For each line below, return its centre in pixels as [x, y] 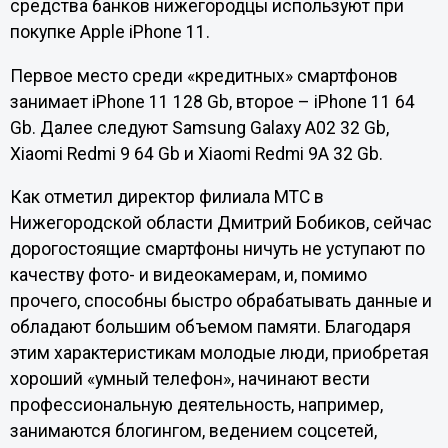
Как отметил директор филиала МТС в [166, 197]
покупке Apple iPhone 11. [111, 32]
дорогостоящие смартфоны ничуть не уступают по [217, 249]
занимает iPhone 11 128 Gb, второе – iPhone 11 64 [212, 101]
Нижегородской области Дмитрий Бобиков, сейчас [220, 223]
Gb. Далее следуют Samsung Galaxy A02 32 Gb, [199, 127]
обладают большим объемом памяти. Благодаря [210, 327]
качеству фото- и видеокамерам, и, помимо [188, 275]
